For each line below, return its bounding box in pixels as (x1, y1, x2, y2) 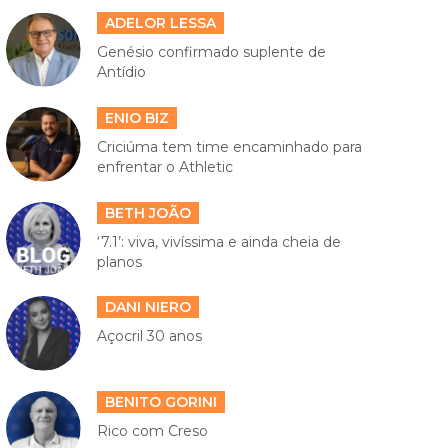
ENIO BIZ (104, 109, 169, 128)
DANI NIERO (104, 298, 191, 317)
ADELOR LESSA (104, 14, 216, 33)
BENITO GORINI (104, 392, 217, 411)
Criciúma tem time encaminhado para (96, 138, 362, 157)
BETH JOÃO (104, 203, 191, 222)
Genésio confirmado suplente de (96, 43, 326, 62)
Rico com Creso (96, 421, 208, 440)
